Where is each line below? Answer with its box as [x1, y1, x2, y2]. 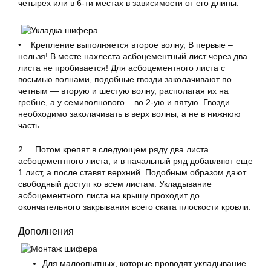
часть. [18, 120, 42, 130]
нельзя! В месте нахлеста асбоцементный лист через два [18, 51, 247, 61]
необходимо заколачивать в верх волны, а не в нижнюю [18, 109, 241, 119]
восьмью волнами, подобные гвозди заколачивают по [18, 74, 232, 84]
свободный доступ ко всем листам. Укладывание [18, 179, 212, 189]
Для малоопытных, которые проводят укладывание [42, 258, 246, 268]
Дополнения [18, 226, 74, 237]
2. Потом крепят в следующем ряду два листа [18, 145, 209, 154]
